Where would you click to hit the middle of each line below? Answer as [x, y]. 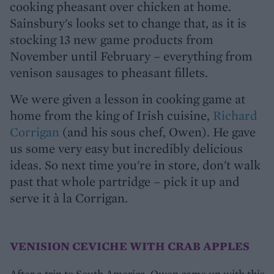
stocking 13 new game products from [112, 39]
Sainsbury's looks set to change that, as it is [128, 23]
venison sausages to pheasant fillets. [109, 72]
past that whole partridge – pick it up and [125, 181]
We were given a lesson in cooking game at [128, 99]
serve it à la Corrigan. [69, 198]
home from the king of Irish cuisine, [111, 115]
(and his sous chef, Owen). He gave [159, 132]
